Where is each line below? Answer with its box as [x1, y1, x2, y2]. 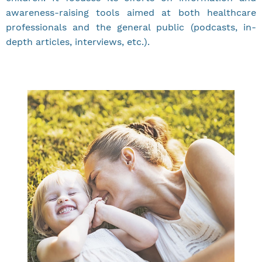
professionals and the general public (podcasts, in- [6, 22, 256, 33]
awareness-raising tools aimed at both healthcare [6, 7, 256, 19]
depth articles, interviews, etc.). [6, 36, 150, 48]
